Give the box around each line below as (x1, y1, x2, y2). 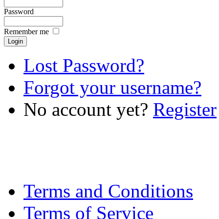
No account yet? (23, 98, 153, 120)
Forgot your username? (23, 76, 201, 98)
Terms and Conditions (23, 180, 193, 201)
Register (153, 98, 217, 120)
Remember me (4, 27, 49, 36)
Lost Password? (23, 54, 144, 76)
